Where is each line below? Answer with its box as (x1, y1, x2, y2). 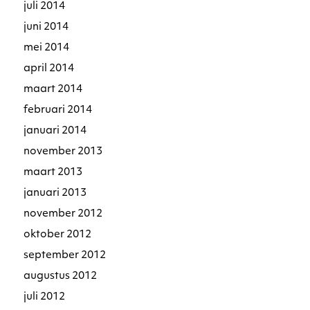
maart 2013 (24, 167, 83, 178)
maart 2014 (24, 84, 83, 95)
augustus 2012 (24, 271, 98, 282)
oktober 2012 (24, 229, 92, 240)
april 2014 (24, 63, 75, 74)
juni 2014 (24, 21, 69, 33)
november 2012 (24, 208, 103, 219)
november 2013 (24, 146, 103, 157)
